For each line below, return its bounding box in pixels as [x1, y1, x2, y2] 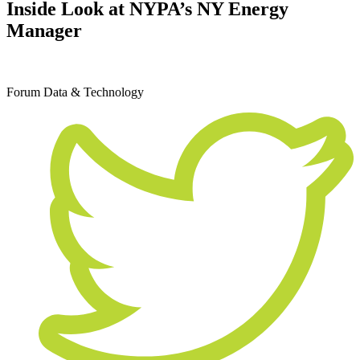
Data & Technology [43, 84, 144, 99]
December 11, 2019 [6, 57, 106, 72]
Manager [6, 20, 82, 41]
